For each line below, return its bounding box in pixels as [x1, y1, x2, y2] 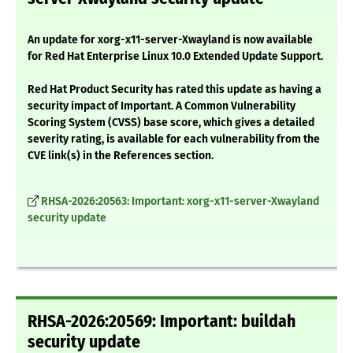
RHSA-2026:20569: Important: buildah [28, 311, 295, 333]
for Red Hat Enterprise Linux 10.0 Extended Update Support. [28, 50, 323, 64]
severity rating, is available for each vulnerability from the [28, 132, 320, 147]
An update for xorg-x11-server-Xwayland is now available [28, 33, 313, 47]
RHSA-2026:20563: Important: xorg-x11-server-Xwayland [41, 195, 319, 209]
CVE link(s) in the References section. [28, 149, 214, 163]
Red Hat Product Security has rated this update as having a [28, 83, 321, 97]
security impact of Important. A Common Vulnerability [28, 99, 295, 113]
